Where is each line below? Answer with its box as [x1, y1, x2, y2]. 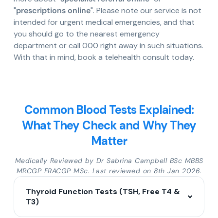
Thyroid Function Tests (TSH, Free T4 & [26, 186, 180, 197]
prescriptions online [16, 5, 91, 16]
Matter [91, 133, 127, 149]
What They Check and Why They [21, 118, 197, 133]
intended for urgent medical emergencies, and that [14, 17, 195, 28]
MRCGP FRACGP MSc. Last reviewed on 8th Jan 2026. [16, 166, 202, 176]
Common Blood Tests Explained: [24, 102, 194, 118]
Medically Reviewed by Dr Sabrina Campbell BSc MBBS [15, 156, 203, 165]
